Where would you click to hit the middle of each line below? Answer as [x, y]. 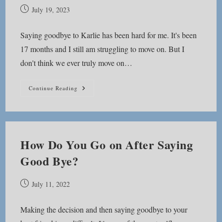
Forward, [92, 95]
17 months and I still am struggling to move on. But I [103, 49]
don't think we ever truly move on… [77, 63]
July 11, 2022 [51, 184]
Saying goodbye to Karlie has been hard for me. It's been [109, 35]
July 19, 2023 [51, 10]
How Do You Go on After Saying [107, 144]
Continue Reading [54, 88]
